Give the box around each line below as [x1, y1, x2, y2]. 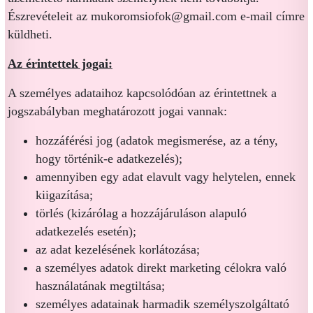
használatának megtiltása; [36, 279, 165, 293]
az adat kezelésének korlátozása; [36, 242, 200, 256]
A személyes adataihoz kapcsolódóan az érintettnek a [8, 86, 277, 100]
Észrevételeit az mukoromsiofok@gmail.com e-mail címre [8, 9, 305, 23]
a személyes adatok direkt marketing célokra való [36, 261, 286, 275]
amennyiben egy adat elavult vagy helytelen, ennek [36, 170, 296, 184]
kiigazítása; [36, 188, 93, 202]
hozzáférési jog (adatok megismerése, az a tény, [36, 133, 278, 147]
